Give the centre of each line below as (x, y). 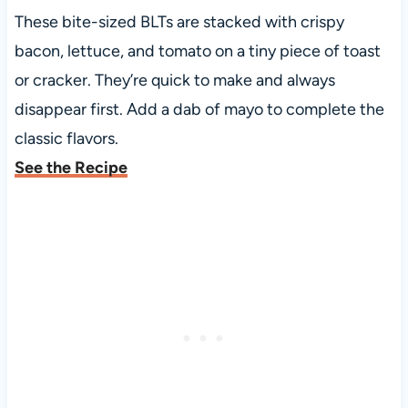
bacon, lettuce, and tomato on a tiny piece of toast (197, 51)
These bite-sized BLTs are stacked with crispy (179, 22)
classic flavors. (66, 139)
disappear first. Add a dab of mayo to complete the (199, 110)
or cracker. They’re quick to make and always (174, 81)
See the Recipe (71, 168)
